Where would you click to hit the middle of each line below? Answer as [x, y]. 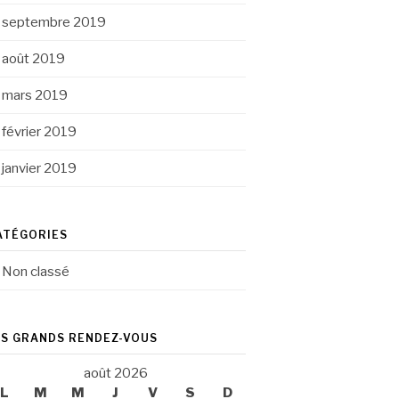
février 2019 [39, 132]
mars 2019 [35, 95]
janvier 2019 [39, 168]
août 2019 [33, 59]
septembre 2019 [54, 22]
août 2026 [116, 373]
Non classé [36, 272]
